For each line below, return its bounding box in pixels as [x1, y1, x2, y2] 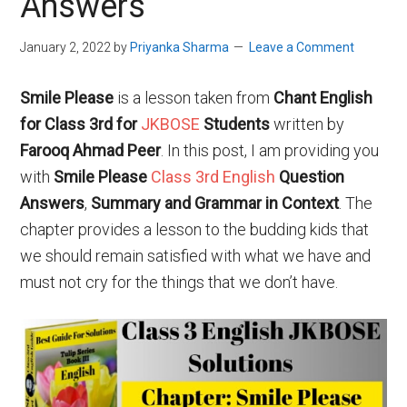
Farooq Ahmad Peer [20, 141, 162, 160]
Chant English [273, 88, 373, 107]
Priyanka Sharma [130, 40, 230, 55]
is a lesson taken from [114, 88, 274, 107]
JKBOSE [141, 114, 204, 134]
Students [203, 114, 271, 134]
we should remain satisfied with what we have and [20, 246, 372, 265]
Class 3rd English [151, 167, 276, 186]
